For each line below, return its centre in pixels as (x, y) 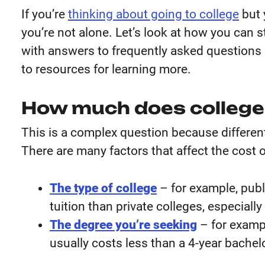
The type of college (103, 188)
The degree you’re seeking (123, 225)
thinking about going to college (153, 14)
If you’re (45, 14)
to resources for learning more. (106, 69)
